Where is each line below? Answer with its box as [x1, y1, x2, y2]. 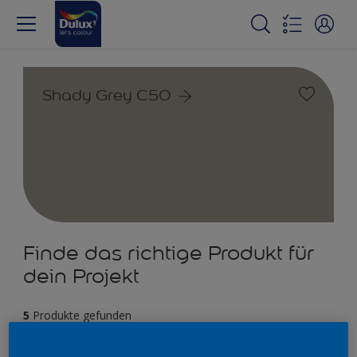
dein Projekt [23, 264, 139, 288]
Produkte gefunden [33, 308, 131, 323]
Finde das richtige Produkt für [23, 241, 314, 265]
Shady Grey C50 [42, 85, 171, 104]
